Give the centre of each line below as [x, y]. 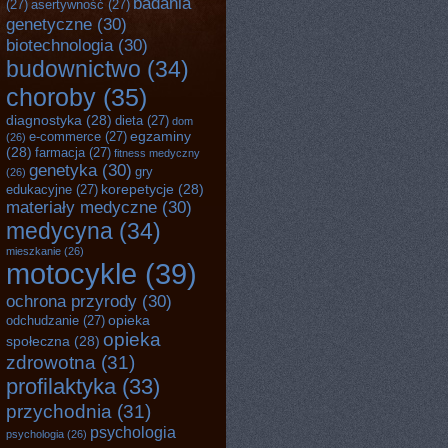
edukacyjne [39, 189]
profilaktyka [61, 386]
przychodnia [59, 411]
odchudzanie [42, 320]
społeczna [38, 341]
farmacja [60, 152]
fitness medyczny [157, 153]
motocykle [71, 273]
